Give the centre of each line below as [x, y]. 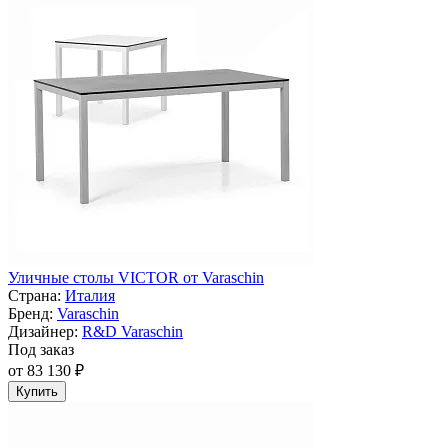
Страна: [34, 296]
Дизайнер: [43, 332]
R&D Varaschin [132, 332]
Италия [90, 296]
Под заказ [41, 350]
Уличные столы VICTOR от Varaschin [136, 278]
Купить [37, 392]
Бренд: [30, 314]
